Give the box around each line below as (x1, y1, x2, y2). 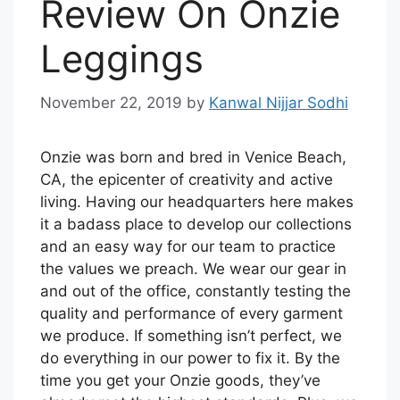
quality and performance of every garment (40, 304, 343, 322)
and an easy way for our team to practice (40, 237, 336, 255)
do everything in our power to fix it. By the (40, 348, 340, 367)
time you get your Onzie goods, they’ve (40, 371, 321, 389)
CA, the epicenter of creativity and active (40, 170, 333, 188)
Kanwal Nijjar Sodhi (209, 93, 348, 112)
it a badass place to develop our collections (40, 214, 352, 233)
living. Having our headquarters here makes (40, 192, 354, 211)
